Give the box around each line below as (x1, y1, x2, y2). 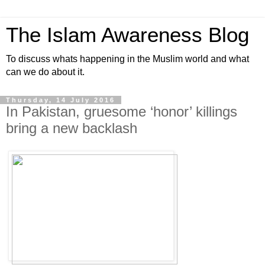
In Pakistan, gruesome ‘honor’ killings (6, 104, 237, 119)
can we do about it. (6, 67, 85, 77)
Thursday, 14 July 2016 (6, 96, 115, 104)
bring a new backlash (6, 120, 137, 136)
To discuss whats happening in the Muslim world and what (6, 54, 249, 64)
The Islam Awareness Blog (6, 24, 249, 46)
